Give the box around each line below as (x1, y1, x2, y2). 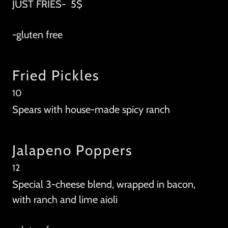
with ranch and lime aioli (12, 193, 118, 206)
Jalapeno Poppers (12, 141, 133, 159)
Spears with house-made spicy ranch (12, 103, 170, 116)
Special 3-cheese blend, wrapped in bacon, (12, 178, 195, 191)
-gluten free (12, 28, 63, 41)
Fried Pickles (12, 67, 100, 84)
